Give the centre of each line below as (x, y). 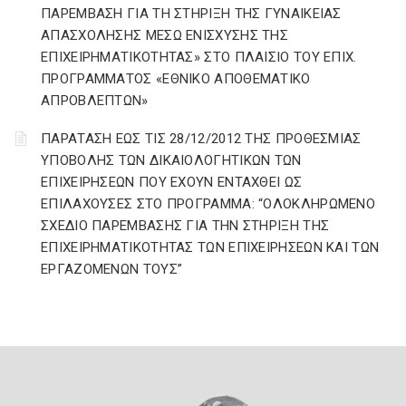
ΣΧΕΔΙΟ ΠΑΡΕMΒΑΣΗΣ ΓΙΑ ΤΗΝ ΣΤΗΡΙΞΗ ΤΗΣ (185, 226)
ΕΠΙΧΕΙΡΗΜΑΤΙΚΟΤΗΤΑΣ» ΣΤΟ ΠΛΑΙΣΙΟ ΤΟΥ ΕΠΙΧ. (199, 57)
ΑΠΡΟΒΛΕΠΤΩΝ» (95, 101)
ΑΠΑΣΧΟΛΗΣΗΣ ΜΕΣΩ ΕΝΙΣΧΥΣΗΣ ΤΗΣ (164, 35)
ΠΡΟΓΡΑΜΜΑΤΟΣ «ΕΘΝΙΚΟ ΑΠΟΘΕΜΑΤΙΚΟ (176, 79)
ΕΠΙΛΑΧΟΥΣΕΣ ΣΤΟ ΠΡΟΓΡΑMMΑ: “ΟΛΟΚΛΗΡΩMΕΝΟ (208, 204)
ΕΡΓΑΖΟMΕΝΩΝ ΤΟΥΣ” (112, 269)
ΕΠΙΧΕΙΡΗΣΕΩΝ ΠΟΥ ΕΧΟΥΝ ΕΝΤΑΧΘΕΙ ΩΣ (172, 182)
